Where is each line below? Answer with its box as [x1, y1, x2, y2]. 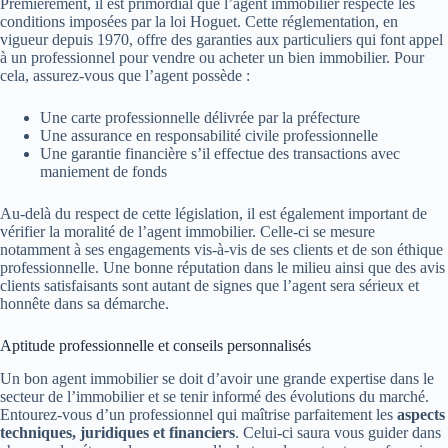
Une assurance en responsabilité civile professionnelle [40, 126, 378, 144]
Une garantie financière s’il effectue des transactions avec [40, 144, 400, 162]
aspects [397, 405, 445, 423]
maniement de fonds [40, 162, 167, 180]
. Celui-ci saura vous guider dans [235, 423, 441, 441]
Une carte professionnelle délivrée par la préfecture [40, 108, 360, 126]
